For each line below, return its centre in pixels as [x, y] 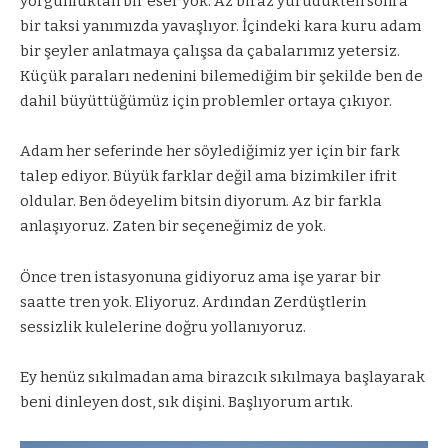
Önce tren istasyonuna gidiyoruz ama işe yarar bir [200, 276]
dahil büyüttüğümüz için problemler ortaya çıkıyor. [206, 100]
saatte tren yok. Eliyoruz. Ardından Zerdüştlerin [193, 301]
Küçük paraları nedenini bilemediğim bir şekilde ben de [221, 75]
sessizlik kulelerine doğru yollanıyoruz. [163, 326]
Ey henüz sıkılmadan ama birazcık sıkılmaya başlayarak [222, 377]
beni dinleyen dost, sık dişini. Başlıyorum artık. [186, 402]
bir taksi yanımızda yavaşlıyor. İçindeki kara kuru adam [220, 25]
